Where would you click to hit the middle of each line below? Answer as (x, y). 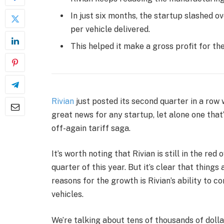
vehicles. (67, 194)
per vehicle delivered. (110, 29)
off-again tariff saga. (91, 128)
